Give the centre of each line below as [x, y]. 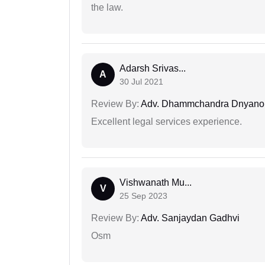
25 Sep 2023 [143, 196]
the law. [107, 8]
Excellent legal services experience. [167, 122]
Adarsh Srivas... [153, 69]
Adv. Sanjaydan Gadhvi [189, 218]
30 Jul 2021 [141, 82]
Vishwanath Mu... [156, 183]
